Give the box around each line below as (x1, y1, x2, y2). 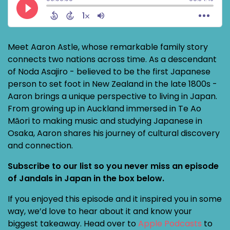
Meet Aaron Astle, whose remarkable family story (8, 41, 208, 53)
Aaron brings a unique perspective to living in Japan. (8, 90, 217, 102)
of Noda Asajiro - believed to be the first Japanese (8, 66, 210, 78)
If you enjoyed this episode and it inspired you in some (8, 193, 222, 205)
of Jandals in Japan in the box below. (8, 172, 164, 184)
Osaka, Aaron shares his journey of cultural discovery (8, 127, 220, 139)
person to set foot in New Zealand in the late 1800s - (8, 78, 217, 90)
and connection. (8, 140, 73, 151)
